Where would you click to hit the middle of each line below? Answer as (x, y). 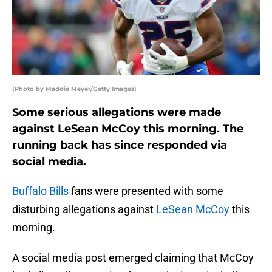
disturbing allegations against (84, 209)
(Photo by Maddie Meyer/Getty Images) (74, 89)
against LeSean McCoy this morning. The (128, 129)
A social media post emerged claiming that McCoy (133, 258)
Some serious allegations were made (117, 113)
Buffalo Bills (40, 191)
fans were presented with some (146, 191)
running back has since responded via (120, 145)
